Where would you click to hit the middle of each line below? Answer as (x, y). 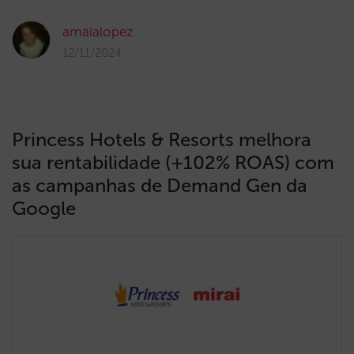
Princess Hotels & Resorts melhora (162, 139)
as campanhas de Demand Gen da (160, 185)
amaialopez (98, 32)
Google (44, 208)
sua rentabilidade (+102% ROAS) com (173, 162)
